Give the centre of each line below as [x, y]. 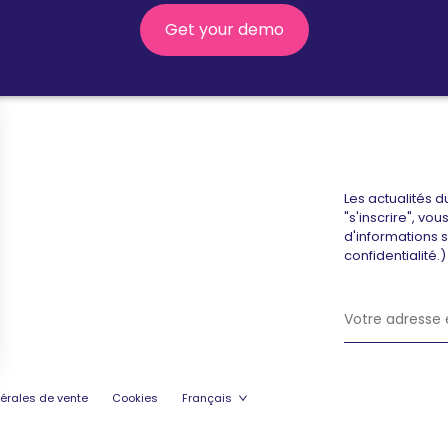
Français [207, 398]
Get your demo [224, 29]
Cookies [135, 398]
